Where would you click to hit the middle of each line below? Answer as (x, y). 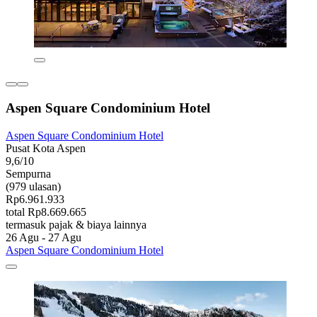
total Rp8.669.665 (46, 212)
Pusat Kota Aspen (46, 148)
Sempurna (28, 173)
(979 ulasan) (33, 186)
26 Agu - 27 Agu (44, 237)
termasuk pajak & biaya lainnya (76, 224)
